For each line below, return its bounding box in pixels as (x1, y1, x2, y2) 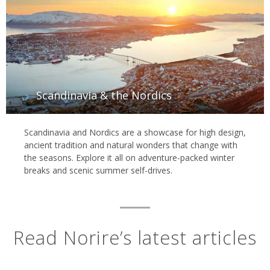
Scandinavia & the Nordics (36, 88, 172, 103)
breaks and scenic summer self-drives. (24, 165, 172, 177)
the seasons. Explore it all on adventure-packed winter (24, 152, 234, 164)
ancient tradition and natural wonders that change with (24, 139, 237, 151)
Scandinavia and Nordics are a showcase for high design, (24, 127, 246, 139)
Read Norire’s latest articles (13, 225, 257, 251)
